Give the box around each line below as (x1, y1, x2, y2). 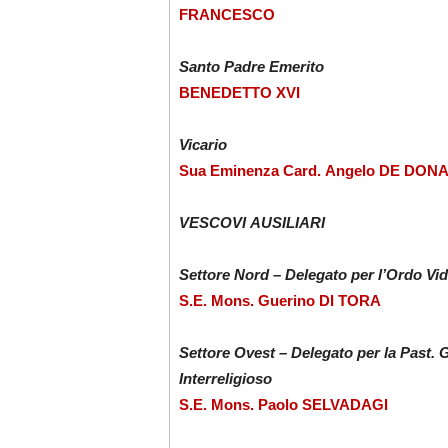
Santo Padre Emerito (178, 58, 324, 76)
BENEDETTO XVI (178, 84, 300, 102)
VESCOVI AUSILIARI (178, 214, 325, 232)
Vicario (178, 136, 227, 154)
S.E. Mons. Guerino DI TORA (178, 292, 381, 310)
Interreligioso (178, 370, 272, 388)
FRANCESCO (178, 6, 275, 24)
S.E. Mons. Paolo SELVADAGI (178, 396, 388, 414)
